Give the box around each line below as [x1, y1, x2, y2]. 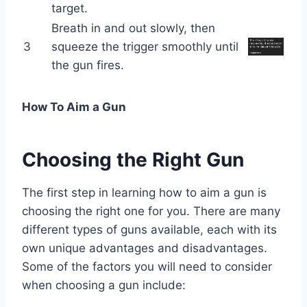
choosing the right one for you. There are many [22, 204, 280, 218]
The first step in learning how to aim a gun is [22, 185, 267, 199]
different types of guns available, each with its [22, 222, 277, 236]
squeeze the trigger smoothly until [51, 39, 238, 53]
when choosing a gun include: [22, 278, 186, 292]
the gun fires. [51, 58, 124, 72]
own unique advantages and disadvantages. [22, 241, 267, 255]
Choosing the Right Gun [22, 147, 244, 171]
